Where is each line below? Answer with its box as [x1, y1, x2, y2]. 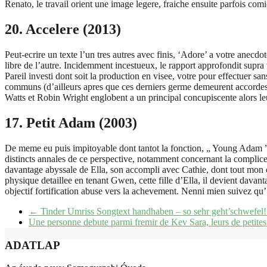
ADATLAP [5, 238, 60, 252]
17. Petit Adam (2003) [5, 115, 137, 131]
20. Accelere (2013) [5, 21, 121, 38]
